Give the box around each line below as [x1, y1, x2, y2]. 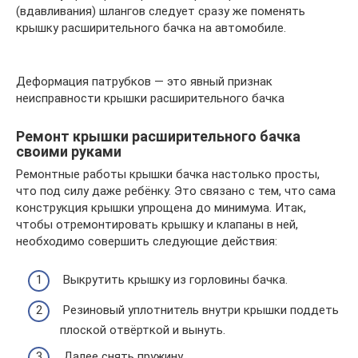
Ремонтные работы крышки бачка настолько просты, [16, 166, 320, 181]
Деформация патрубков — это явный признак [16, 74, 272, 89]
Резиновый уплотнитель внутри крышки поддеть [60, 302, 339, 317]
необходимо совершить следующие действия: [16, 233, 277, 249]
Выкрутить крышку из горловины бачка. [60, 272, 288, 288]
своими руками [16, 142, 121, 160]
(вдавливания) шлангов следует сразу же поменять [16, 3, 305, 18]
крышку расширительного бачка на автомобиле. [16, 20, 286, 35]
